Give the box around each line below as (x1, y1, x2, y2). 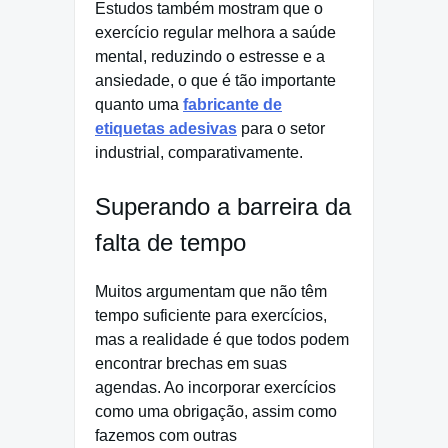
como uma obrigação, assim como (95, 403, 337, 421)
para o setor (237, 119, 325, 137)
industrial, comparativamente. (95, 143, 303, 161)
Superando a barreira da (95, 192, 351, 220)
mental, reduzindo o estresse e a (95, 47, 325, 65)
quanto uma (95, 95, 183, 113)
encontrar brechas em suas (95, 355, 287, 373)
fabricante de (183, 95, 282, 113)
